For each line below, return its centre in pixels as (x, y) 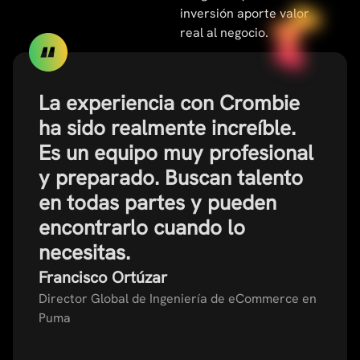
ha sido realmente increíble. (167, 128)
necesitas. (84, 253)
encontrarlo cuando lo (142, 228)
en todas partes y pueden (157, 203)
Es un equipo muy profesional (176, 153)
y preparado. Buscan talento (171, 178)
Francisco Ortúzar (103, 278)
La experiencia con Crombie (169, 103)
